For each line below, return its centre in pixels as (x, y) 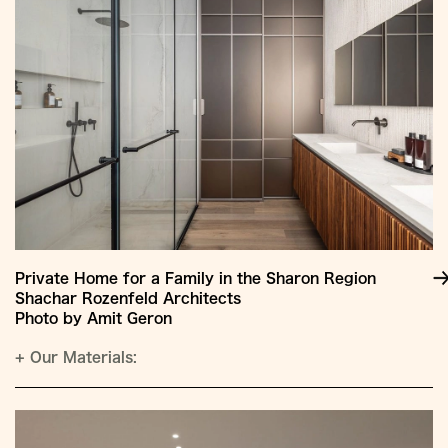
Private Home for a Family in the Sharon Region (195, 277)
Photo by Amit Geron (93, 317)
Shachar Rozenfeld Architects (128, 297)
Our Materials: (81, 356)
